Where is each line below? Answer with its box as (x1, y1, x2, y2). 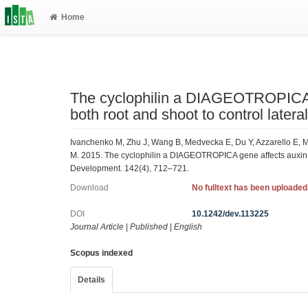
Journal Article (70, 222, 124, 232)
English (174, 222, 202, 232)
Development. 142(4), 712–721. (70, 163, 189, 173)
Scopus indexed (70, 248, 133, 258)
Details (78, 275, 105, 285)
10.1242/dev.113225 (192, 209, 269, 219)
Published (130, 222, 168, 232)
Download (70, 183, 109, 192)
